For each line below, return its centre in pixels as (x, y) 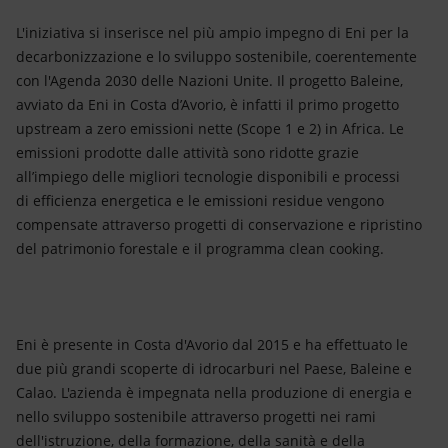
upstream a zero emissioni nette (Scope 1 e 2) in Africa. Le (210, 128)
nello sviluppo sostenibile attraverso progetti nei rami (196, 416)
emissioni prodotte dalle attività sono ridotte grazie (187, 152)
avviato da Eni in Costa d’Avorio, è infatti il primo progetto (207, 104)
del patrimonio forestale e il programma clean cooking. (200, 248)
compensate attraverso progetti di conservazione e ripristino (219, 224)
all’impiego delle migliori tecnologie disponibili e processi (208, 176)
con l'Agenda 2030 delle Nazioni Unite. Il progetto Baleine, (209, 80)
